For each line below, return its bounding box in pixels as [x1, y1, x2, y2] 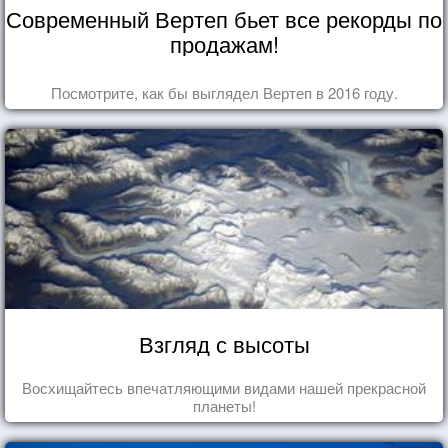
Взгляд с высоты [138, 328, 310, 360]
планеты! [192, 395, 256, 417]
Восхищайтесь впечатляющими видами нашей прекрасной [22, 377, 426, 399]
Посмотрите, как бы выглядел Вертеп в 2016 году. [50, 82, 398, 104]
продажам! [169, 28, 279, 60]
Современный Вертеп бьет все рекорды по [6, 3, 442, 35]
